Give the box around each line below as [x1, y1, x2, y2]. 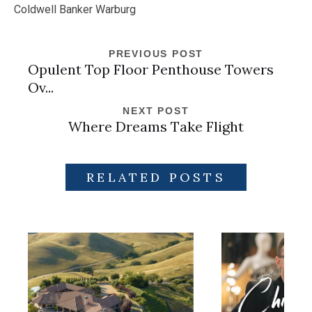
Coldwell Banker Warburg [14, 2, 136, 16]
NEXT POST [123, 104, 189, 116]
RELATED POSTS [86, 169, 226, 185]
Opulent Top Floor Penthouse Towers [28, 60, 274, 78]
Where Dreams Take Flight [68, 117, 244, 135]
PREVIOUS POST [108, 47, 204, 59]
